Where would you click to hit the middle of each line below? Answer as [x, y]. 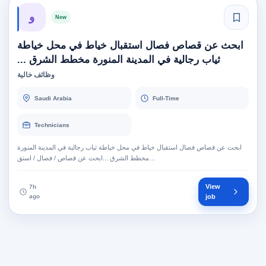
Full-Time [166, 98]
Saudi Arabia [53, 98]
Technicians [52, 125]
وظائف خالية [36, 75]
